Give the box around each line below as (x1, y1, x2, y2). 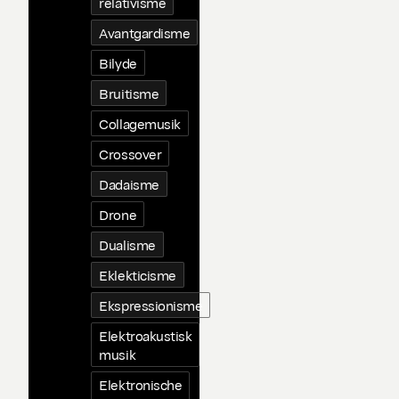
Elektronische (99, 375, 183, 394)
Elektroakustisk (99, 326, 192, 345)
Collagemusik (99, 114, 181, 133)
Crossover (99, 144, 162, 163)
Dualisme (99, 235, 156, 254)
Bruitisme (99, 84, 159, 102)
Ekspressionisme (99, 296, 203, 314)
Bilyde (99, 53, 137, 72)
